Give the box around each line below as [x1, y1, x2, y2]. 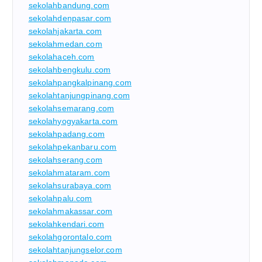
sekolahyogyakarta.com [28, 116, 118, 126]
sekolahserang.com [28, 154, 102, 164]
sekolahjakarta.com [28, 26, 102, 36]
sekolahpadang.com [28, 129, 105, 139]
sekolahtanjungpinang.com [28, 90, 130, 100]
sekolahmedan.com [28, 39, 102, 49]
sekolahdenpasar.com [28, 13, 112, 23]
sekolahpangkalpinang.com [28, 77, 132, 87]
